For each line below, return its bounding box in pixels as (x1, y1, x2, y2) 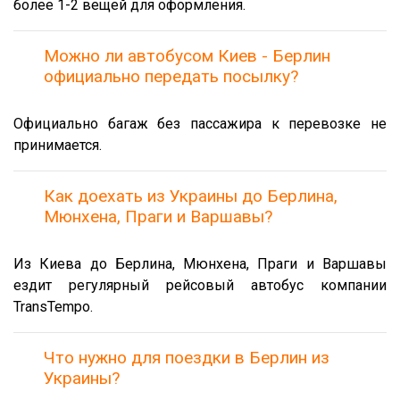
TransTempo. (13, 297, 93, 315)
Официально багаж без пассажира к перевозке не (13, 114, 387, 132)
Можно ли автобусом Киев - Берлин (44, 45, 330, 66)
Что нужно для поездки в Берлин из (44, 346, 329, 368)
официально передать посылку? (44, 65, 298, 87)
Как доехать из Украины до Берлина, (44, 185, 337, 206)
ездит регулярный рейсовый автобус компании (13, 276, 387, 294)
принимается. (13, 136, 102, 154)
